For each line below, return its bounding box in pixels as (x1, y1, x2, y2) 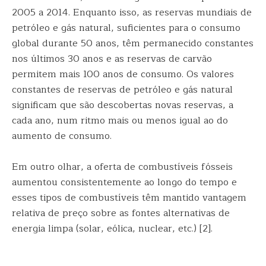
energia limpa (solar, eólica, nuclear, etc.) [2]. (12, 221, 213, 236)
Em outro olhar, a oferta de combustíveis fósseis (12, 159, 233, 175)
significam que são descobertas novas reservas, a (12, 97, 233, 113)
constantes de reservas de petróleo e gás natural (12, 82, 233, 97)
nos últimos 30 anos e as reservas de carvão (12, 51, 212, 66)
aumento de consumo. (12, 128, 112, 144)
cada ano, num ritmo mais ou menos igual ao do (12, 113, 228, 128)
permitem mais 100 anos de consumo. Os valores (12, 66, 234, 82)
